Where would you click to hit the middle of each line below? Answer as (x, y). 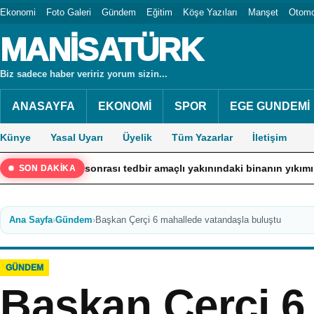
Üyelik (137, 137)
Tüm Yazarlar (202, 137)
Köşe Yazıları (210, 12)
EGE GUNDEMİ (270, 106)
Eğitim (159, 12)
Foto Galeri (69, 12)
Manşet (263, 12)
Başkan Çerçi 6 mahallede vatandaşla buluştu (188, 220)
